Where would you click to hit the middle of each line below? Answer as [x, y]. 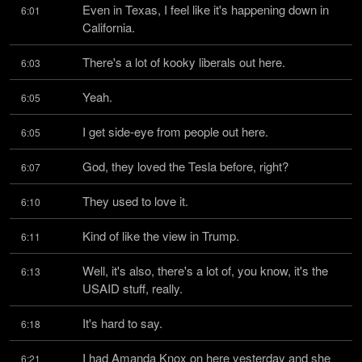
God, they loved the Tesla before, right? [185, 166]
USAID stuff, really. [133, 288]
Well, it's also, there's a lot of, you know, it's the [205, 270]
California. [109, 27]
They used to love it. [135, 201]
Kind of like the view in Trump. [161, 236]
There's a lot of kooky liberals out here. [184, 62]
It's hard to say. [122, 323]
